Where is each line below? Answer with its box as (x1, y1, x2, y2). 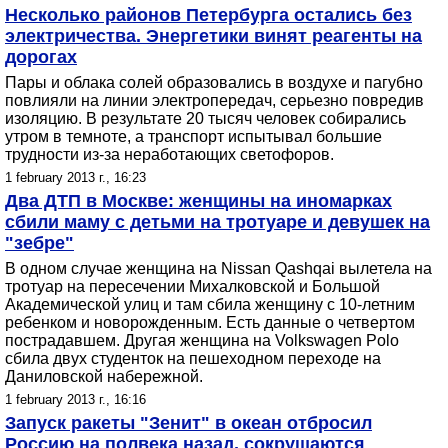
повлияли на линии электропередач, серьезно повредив (5, 92, 424, 109)
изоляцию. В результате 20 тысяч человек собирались (5, 110, 406, 127)
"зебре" (5, 233, 74, 253)
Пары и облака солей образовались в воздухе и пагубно (5, 74, 423, 91)
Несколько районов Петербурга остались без (5, 5, 412, 25)
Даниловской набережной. (5, 368, 203, 385)
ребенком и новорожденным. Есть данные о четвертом (5, 314, 415, 331)
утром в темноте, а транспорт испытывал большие (5, 128, 382, 145)
